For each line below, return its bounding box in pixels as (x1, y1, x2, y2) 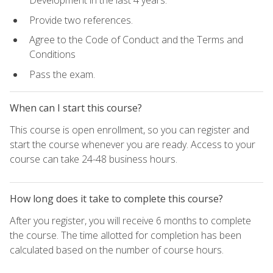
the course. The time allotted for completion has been (10, 229, 241, 243)
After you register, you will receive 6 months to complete (10, 214, 251, 228)
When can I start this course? (10, 101, 142, 115)
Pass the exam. (29, 67, 95, 81)
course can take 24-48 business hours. (10, 152, 177, 166)
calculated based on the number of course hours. (10, 243, 224, 257)
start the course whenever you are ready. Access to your (10, 138, 255, 152)
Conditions (29, 48, 76, 62)
